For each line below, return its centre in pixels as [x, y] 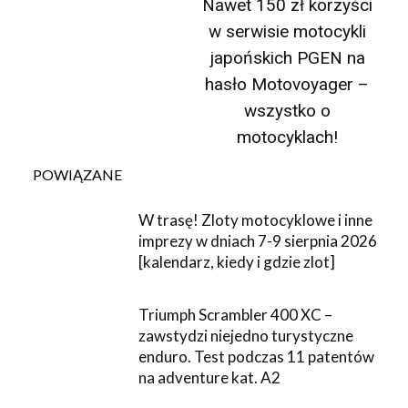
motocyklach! [287, 137]
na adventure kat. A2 [210, 377]
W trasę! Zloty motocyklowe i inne [256, 220]
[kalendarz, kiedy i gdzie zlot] [237, 262]
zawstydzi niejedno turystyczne [246, 335]
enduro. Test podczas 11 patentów [257, 356]
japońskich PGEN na [287, 58]
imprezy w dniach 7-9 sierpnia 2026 [258, 241]
